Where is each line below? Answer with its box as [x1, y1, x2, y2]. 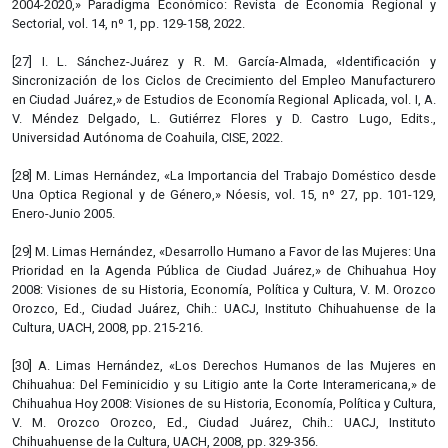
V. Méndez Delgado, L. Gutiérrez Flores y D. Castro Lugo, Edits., [12, 110, 436, 126]
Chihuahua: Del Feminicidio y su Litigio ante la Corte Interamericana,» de [12, 376, 436, 392]
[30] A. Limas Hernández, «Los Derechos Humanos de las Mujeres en [12, 357, 436, 373]
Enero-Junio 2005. [12, 205, 115, 221]
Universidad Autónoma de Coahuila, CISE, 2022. [12, 129, 283, 145]
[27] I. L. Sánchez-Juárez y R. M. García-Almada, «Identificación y [12, 53, 436, 69]
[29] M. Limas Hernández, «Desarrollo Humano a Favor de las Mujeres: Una [12, 243, 436, 259]
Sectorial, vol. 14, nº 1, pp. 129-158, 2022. [12, 15, 245, 31]
